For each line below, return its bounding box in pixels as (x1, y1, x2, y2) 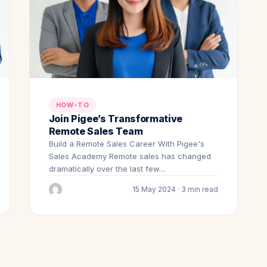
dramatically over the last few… (48, 163, 166, 173)
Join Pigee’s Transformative (48, 112, 183, 125)
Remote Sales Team (48, 125, 143, 137)
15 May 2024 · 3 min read (132, 185, 219, 194)
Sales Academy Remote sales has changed (48, 151, 211, 161)
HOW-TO (55, 100, 89, 109)
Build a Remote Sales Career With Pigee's (48, 138, 204, 148)
